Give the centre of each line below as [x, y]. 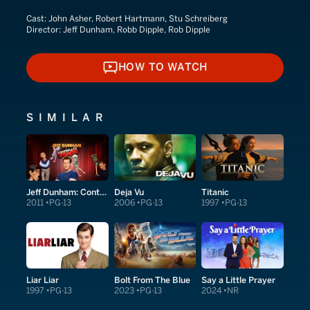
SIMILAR [67, 117]
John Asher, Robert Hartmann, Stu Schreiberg [138, 19]
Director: [45, 30]
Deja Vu [129, 192]
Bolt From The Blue [152, 280]
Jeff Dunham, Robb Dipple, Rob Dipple [137, 30]
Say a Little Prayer [239, 280]
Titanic [216, 192]
